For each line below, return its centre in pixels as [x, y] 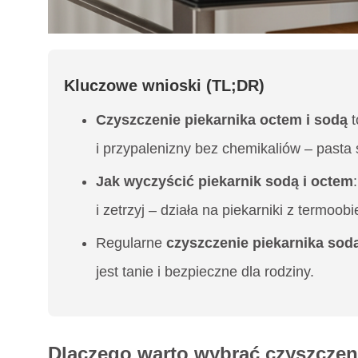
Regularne [131, 243]
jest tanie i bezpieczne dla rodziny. [205, 271]
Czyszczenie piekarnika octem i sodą [222, 119]
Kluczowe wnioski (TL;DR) [164, 85]
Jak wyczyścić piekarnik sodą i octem [225, 181]
